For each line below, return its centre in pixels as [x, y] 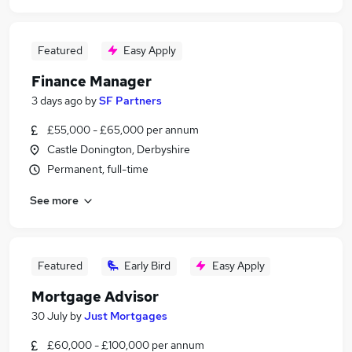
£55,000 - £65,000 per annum [123, 130]
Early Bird [147, 266]
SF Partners [130, 101]
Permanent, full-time [98, 169]
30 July [49, 316]
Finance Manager [92, 81]
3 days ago [57, 101]
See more [54, 200]
